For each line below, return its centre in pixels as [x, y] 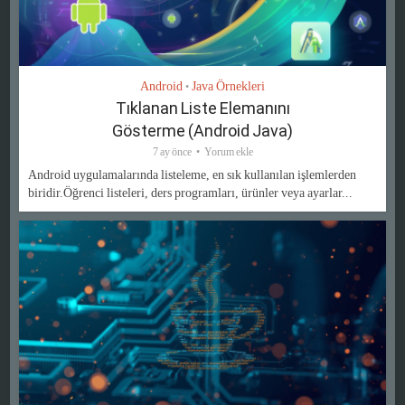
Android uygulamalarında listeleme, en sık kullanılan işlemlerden [193, 175]
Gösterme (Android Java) [202, 131]
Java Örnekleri [228, 87]
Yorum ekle [228, 152]
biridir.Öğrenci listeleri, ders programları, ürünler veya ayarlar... [191, 193]
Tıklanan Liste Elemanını [202, 108]
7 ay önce [172, 152]
